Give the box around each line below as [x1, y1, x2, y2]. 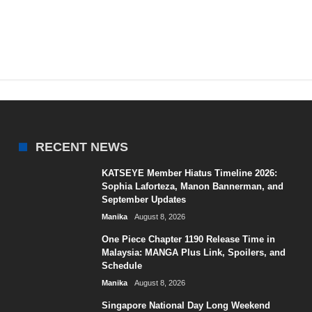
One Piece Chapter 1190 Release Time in [102, 234, 276, 244]
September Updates [102, 194, 187, 205]
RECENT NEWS [36, 140, 129, 154]
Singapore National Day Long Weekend [102, 300, 271, 311]
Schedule [102, 260, 143, 271]
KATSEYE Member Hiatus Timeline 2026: [102, 168, 278, 178]
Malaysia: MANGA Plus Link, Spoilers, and [102, 247, 286, 258]
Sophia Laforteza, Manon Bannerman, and [102, 181, 284, 192]
